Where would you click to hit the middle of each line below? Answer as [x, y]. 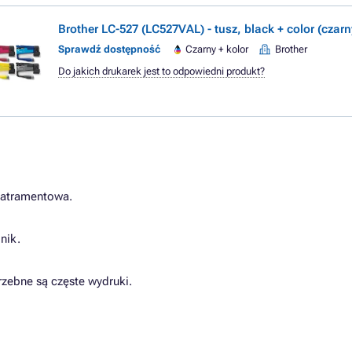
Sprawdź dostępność [109, 49]
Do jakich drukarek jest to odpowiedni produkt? [161, 71]
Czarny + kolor [217, 49]
